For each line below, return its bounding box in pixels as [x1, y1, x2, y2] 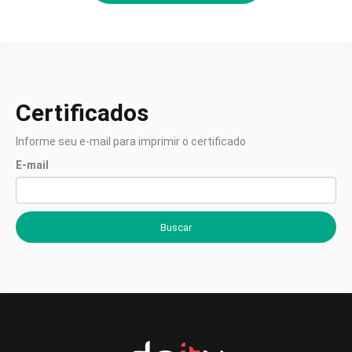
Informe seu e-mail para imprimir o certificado [16, 135, 246, 148]
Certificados [16, 99, 148, 127]
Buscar [160, 222, 192, 234]
